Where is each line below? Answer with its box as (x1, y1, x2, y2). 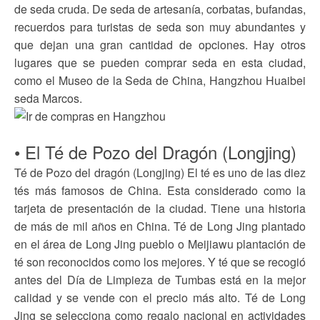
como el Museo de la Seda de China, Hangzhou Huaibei (14, 72, 306, 89)
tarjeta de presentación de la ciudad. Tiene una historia (14, 200, 306, 216)
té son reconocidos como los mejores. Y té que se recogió (14, 254, 306, 270)
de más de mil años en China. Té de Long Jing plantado (14, 218, 306, 234)
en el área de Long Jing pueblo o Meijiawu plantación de (14, 236, 306, 252)
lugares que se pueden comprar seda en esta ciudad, (14, 54, 306, 71)
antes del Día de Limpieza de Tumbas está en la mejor (14, 271, 306, 288)
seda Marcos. (14, 90, 82, 106)
